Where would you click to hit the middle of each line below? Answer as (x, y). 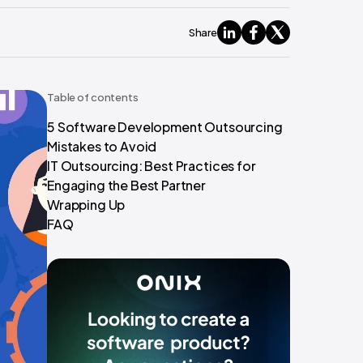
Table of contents (93, 97)
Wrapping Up (86, 205)
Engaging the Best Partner (126, 185)
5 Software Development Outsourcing (165, 127)
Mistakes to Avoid (102, 146)
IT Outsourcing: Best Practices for (152, 166)
